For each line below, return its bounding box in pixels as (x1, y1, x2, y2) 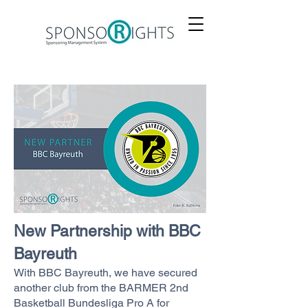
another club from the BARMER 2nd (14, 281, 188, 294)
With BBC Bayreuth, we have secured (14, 266, 197, 279)
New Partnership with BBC (14, 222, 201, 240)
